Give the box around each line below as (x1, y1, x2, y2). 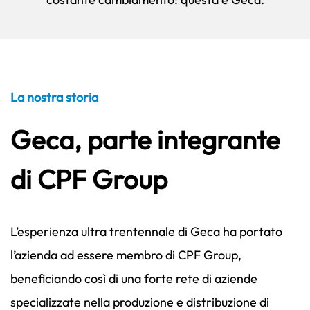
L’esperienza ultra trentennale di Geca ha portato (10, 224, 282, 239)
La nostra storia (10, 89, 98, 105)
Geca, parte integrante (10, 123, 280, 156)
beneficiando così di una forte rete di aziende (10, 271, 257, 286)
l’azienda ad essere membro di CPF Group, (10, 247, 241, 263)
